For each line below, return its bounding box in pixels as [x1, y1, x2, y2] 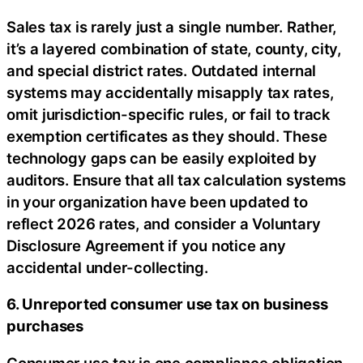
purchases [6, 317, 84, 335]
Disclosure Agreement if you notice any [6, 236, 286, 254]
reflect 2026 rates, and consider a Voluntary [6, 214, 321, 233]
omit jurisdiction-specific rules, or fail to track [6, 105, 331, 123]
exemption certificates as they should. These [6, 126, 327, 145]
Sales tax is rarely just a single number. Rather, [6, 17, 337, 36]
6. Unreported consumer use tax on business [6, 295, 328, 314]
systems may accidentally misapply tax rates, [6, 83, 334, 101]
